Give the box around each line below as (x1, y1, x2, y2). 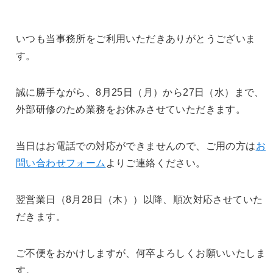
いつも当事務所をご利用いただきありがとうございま (15, 34, 256, 44)
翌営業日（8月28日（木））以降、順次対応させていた (15, 194, 263, 205)
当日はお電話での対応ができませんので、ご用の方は (15, 141, 256, 152)
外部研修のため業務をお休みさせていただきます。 (15, 104, 246, 115)
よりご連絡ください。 (105, 158, 206, 169)
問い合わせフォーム (15, 158, 106, 169)
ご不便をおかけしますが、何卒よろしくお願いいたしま (15, 248, 266, 259)
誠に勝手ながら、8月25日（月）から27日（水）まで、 (15, 87, 264, 98)
